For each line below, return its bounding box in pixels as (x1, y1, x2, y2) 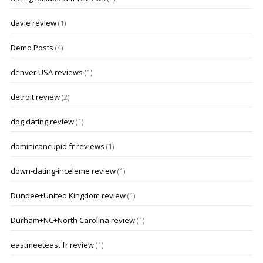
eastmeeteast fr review (10, 240, 94, 250)
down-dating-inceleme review (10, 166, 116, 176)
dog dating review (10, 116, 74, 127)
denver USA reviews (10, 67, 83, 77)
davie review (10, 18, 56, 28)
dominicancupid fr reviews (10, 141, 104, 151)
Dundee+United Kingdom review (10, 190, 126, 201)
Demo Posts (10, 42, 53, 53)
